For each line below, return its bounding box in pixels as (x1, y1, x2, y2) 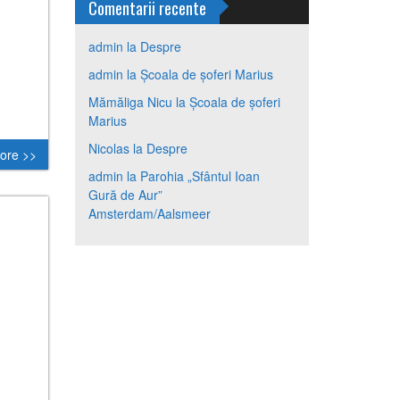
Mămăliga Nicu (87, 93, 172, 111)
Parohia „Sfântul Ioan (139, 167, 260, 185)
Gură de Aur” (87, 186, 162, 204)
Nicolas (87, 139, 129, 157)
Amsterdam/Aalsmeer (87, 204, 211, 222)
